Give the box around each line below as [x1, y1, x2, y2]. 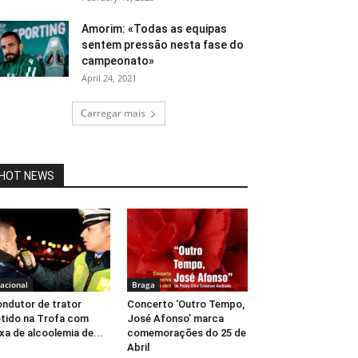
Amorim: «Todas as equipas [82, 22, 227, 35]
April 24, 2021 [82, 72, 137, 84]
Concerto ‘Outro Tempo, [126, 298, 245, 311]
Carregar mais [80, 106, 145, 120]
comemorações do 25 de [126, 327, 246, 340]
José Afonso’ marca [126, 312, 224, 325]
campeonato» [82, 54, 154, 67]
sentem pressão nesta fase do [82, 38, 244, 51]
